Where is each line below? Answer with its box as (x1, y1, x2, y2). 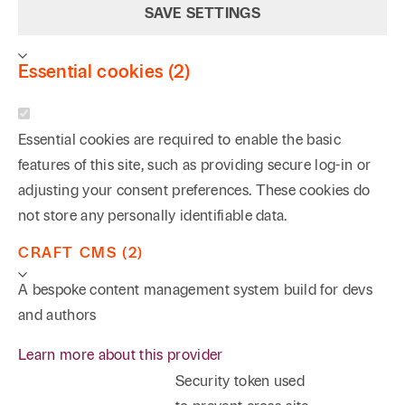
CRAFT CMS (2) (18, 244, 144, 261)
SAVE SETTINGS (144, 5, 261, 22)
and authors (18, 306, 97, 324)
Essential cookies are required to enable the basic (18, 131, 342, 148)
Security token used (175, 372, 306, 390)
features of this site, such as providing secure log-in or (18, 156, 372, 174)
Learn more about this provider (18, 346, 223, 363)
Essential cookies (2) (18, 61, 191, 82)
